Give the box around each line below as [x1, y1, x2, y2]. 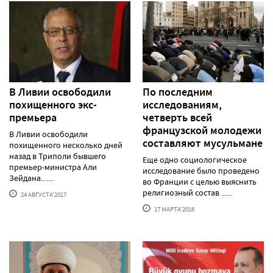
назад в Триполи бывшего [9, 150, 106, 161]
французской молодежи [143, 122, 261, 138]
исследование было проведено [143, 165, 260, 176]
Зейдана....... [9, 172, 54, 183]
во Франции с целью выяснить [143, 175, 257, 187]
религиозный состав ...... [143, 186, 232, 198]
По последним [143, 84, 213, 99]
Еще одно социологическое [143, 154, 247, 165]
